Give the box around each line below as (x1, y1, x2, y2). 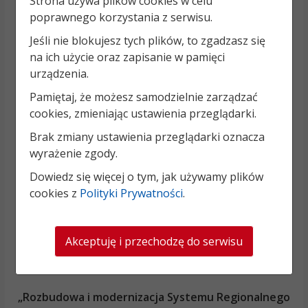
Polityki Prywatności (80, 185, 184, 201)
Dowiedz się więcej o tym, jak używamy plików (30, 168, 264, 184)
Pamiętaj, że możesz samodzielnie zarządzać (30, 89, 258, 104)
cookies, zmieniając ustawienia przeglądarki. (30, 105, 257, 121)
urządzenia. (30, 65, 89, 81)
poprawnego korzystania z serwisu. (30, 9, 213, 25)
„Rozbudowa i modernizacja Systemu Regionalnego (17, 289, 290, 305)
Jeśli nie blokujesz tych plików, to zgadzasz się (30, 32, 266, 48)
